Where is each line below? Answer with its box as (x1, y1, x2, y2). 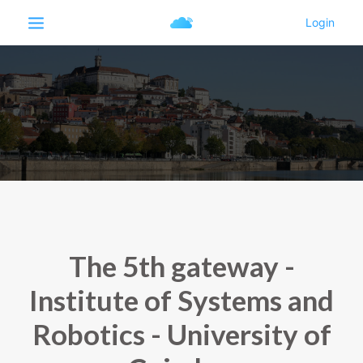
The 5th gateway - (68, 249, 295, 283)
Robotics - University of (32, 317, 331, 351)
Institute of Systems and (29, 283, 334, 317)
